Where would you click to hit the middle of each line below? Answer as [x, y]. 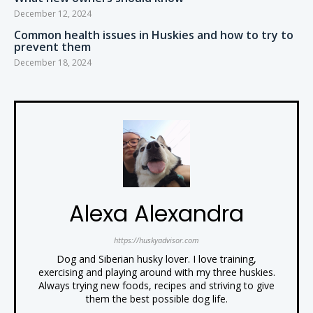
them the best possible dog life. [156, 299]
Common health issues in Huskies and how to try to [154, 35]
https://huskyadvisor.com [156, 240]
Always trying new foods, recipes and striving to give [156, 286]
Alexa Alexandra [156, 214]
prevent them [52, 47]
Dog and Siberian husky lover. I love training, [156, 259]
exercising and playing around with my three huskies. [156, 272]
